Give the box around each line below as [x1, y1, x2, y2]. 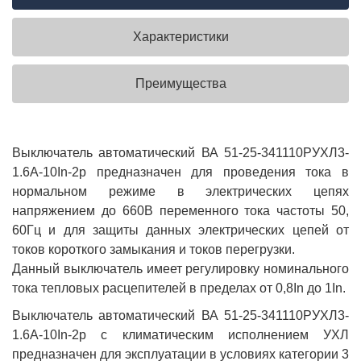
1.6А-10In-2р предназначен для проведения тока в [12, 165, 349, 180]
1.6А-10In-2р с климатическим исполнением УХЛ [12, 328, 349, 342]
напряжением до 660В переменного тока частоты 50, [12, 204, 349, 218]
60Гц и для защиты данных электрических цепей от [12, 223, 349, 238]
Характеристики [132, 30, 229, 44]
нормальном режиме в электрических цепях [12, 185, 349, 199]
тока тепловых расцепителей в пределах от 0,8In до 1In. [12, 281, 346, 296]
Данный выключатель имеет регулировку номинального [12, 262, 349, 276]
